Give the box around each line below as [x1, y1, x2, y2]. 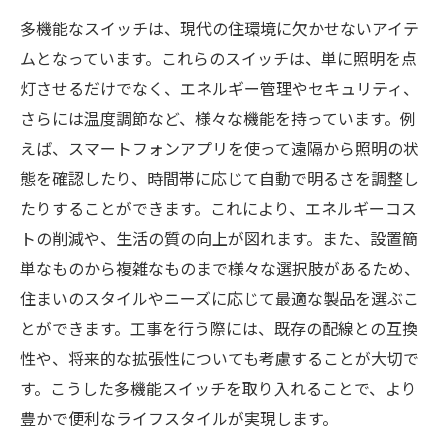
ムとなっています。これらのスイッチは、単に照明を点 [20, 46, 417, 70]
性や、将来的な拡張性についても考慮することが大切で [20, 346, 419, 370]
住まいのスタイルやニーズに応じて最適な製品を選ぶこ [20, 286, 419, 310]
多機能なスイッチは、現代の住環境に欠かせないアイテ [20, 16, 419, 40]
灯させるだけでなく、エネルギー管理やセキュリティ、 [20, 76, 419, 100]
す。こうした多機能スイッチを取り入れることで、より [20, 376, 417, 400]
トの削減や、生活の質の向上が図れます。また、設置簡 [20, 226, 418, 250]
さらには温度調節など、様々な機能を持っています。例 [20, 106, 416, 130]
